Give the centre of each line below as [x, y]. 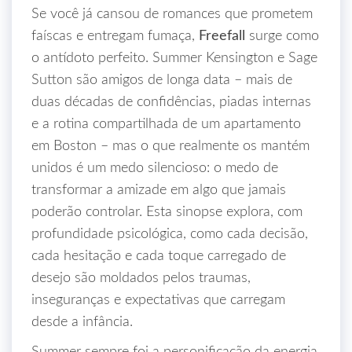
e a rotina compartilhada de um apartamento [166, 124]
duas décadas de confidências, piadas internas [171, 102]
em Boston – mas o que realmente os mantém [170, 146]
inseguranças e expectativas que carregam [158, 300]
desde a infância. [82, 322]
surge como [282, 36]
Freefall [222, 36]
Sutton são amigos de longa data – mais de [162, 80]
